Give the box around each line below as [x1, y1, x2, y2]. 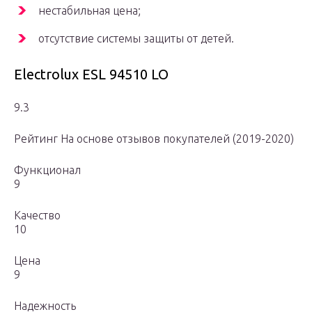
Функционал [14, 164, 81, 177]
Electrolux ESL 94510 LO [14, 66, 169, 83]
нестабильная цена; [38, 4, 141, 17]
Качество [14, 209, 61, 222]
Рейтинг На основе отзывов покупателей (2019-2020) [14, 132, 294, 146]
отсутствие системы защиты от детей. [38, 32, 234, 45]
